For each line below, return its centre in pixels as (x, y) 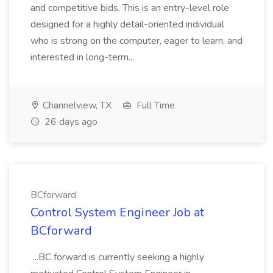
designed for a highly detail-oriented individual (127, 24)
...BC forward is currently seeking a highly (117, 257)
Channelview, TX (76, 105)
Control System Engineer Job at (117, 212)
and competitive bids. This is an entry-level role (130, 8)
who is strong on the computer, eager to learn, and (136, 41)
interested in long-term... (83, 57)
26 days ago (70, 122)
